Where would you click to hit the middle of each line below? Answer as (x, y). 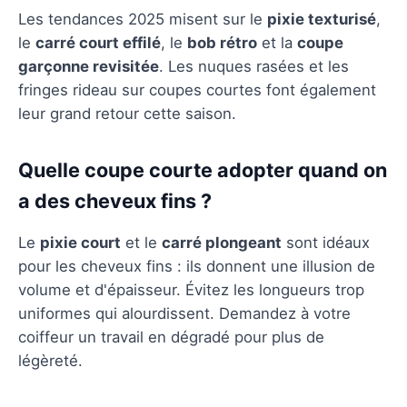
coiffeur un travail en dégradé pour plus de (171, 337)
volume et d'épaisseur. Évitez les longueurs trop (191, 289)
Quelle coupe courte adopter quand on (203, 169)
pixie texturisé (322, 19)
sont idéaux (326, 242)
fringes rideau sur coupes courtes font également (197, 89)
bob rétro (222, 42)
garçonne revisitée (89, 66)
